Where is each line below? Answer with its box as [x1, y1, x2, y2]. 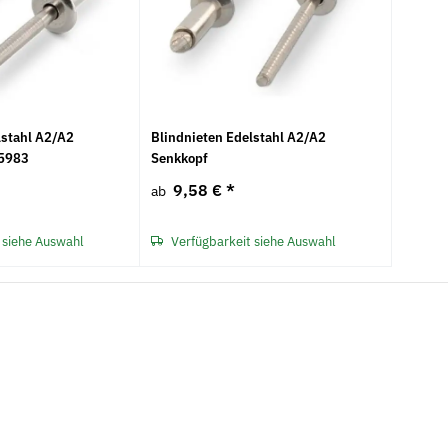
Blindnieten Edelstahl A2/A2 [151, 127, 327, 146]
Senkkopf [151, 148, 209, 167]
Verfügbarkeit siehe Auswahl [170, 232, 336, 250]
